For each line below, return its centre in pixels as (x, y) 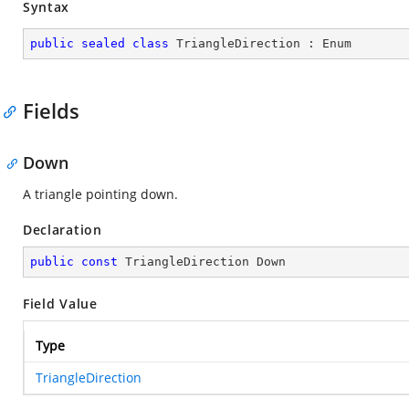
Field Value (60, 304)
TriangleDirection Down (202, 262)
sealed (103, 43)
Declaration (63, 230)
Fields (51, 110)
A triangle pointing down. (100, 194)
